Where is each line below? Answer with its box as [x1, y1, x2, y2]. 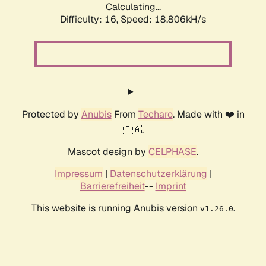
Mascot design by [68, 145, 148, 159]
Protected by [21, 108, 81, 121]
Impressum [54, 167, 103, 180]
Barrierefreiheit [80, 180, 145, 193]
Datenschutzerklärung [109, 167, 207, 180]
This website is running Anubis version [31, 202, 200, 215]
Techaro [138, 108, 173, 121]
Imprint [155, 180, 186, 193]
